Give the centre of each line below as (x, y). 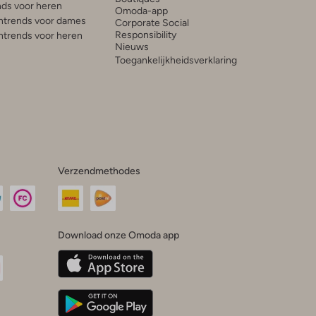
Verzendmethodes (99, 170)
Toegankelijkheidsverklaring (176, 60)
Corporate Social (152, 22)
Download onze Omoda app (118, 235)
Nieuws (132, 46)
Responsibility (145, 34)
